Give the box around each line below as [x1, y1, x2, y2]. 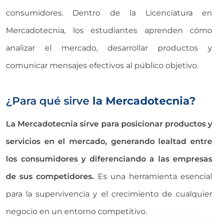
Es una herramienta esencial [94, 171, 213, 181]
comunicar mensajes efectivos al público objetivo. [6, 60, 199, 70]
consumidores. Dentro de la [6, 8, 145, 18]
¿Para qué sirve [6, 93, 90, 108]
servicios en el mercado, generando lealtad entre [6, 136, 212, 146]
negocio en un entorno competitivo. [6, 206, 147, 216]
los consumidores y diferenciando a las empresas [6, 154, 212, 163]
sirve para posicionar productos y [78, 119, 213, 128]
